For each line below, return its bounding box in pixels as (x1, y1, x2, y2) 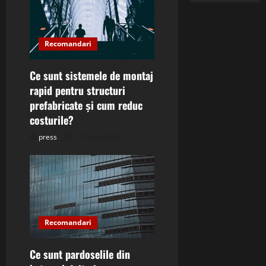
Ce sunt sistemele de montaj (30, 68, 153, 84)
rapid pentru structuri (30, 83, 125, 99)
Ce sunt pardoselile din (30, 246, 130, 262)
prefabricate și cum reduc (30, 97, 142, 113)
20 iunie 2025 (74, 132, 120, 142)
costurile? (30, 112, 74, 128)
